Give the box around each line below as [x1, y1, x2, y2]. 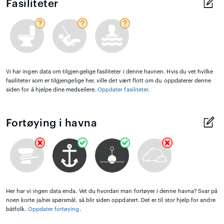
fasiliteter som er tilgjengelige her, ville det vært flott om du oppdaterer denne [6, 77, 211, 83]
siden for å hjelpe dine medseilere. [6, 86, 97, 92]
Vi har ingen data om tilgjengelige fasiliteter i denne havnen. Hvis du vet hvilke [6, 68, 213, 74]
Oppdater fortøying [27, 206, 79, 212]
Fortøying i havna [6, 117, 97, 128]
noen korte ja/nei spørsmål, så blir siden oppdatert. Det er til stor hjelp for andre [6, 197, 215, 203]
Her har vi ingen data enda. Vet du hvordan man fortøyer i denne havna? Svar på [6, 188, 218, 194]
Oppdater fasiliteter [97, 86, 148, 92]
